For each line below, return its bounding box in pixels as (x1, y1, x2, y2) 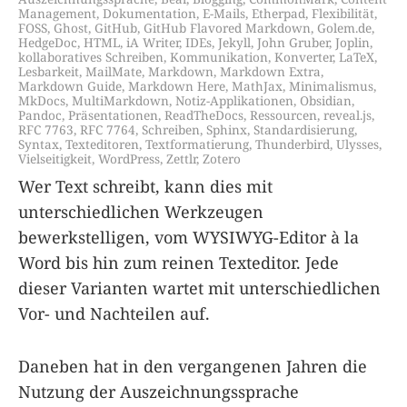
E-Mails (203, 4, 245, 22)
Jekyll (218, 33, 251, 51)
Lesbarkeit (18, 62, 79, 80)
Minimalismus (289, 76, 373, 94)
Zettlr (166, 149, 196, 167)
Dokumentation (103, 4, 196, 22)
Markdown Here (128, 76, 225, 94)
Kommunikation (170, 47, 268, 65)
